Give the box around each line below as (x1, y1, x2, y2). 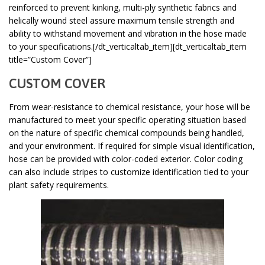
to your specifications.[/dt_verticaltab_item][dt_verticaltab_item (9, 41, 247, 53)
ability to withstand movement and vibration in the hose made (9, 28, 247, 40)
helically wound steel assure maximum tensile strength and (9, 15, 234, 27)
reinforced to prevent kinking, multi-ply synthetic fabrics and (9, 2, 237, 14)
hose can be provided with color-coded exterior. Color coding (9, 153, 243, 165)
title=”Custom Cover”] (9, 54, 92, 66)
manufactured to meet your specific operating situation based (9, 114, 246, 126)
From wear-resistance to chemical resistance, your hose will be (9, 101, 250, 113)
